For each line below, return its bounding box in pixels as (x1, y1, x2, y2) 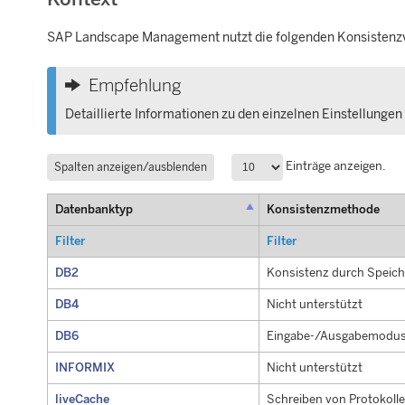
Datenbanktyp (54, 202, 133, 217)
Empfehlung (88, 75, 182, 97)
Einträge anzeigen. (283, 159, 387, 174)
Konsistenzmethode (266, 202, 380, 217)
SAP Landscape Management (47, 29, 220, 45)
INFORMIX (54, 361, 115, 375)
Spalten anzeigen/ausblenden (54, 160, 207, 174)
